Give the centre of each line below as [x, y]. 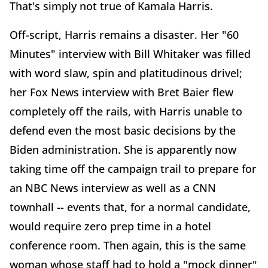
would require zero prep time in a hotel [110, 226]
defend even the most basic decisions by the [123, 131]
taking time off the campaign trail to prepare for [133, 169]
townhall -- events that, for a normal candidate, [130, 207]
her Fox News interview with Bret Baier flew [121, 92]
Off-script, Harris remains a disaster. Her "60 [124, 35]
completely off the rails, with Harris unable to [126, 112]
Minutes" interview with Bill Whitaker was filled [130, 54]
